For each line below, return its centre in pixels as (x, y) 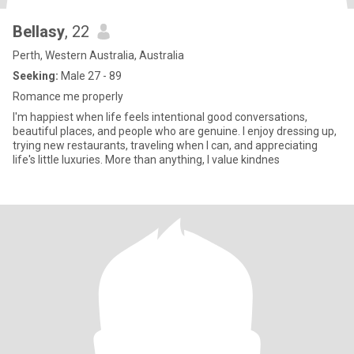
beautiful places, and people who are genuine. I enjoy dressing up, (175, 131)
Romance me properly (68, 96)
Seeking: (36, 76)
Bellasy (39, 32)
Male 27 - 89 (90, 76)
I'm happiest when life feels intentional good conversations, (160, 117)
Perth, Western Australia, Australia (98, 55)
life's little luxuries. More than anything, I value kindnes (146, 160)
